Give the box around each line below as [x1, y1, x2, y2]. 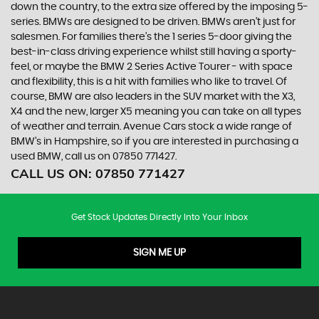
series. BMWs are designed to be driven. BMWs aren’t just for [11, 17, 296, 27]
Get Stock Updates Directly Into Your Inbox [71, 213, 248, 221]
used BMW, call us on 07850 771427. [11, 152, 177, 162]
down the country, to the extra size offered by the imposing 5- [11, 2, 308, 12]
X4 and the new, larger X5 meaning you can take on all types [11, 107, 301, 117]
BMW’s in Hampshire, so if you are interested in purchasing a [11, 137, 298, 147]
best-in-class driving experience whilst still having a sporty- [11, 47, 297, 57]
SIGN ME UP [133, 248, 186, 258]
